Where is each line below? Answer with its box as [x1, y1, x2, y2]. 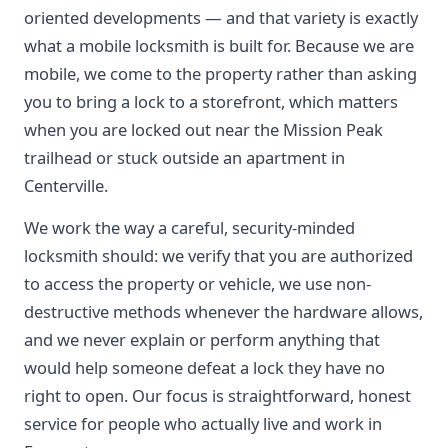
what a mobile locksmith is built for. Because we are [24, 34, 414, 57]
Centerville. [24, 174, 108, 197]
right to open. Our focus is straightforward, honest [24, 384, 411, 407]
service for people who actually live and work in [24, 412, 382, 435]
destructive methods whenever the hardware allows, [24, 300, 423, 323]
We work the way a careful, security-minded [24, 216, 355, 239]
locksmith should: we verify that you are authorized [24, 244, 413, 267]
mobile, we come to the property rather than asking [24, 62, 417, 85]
